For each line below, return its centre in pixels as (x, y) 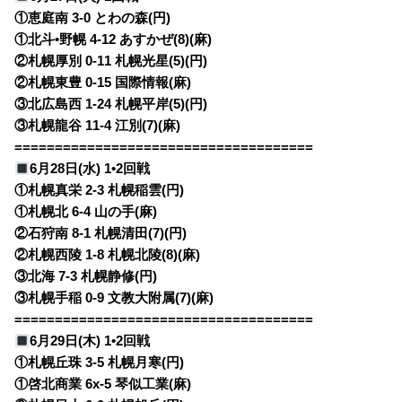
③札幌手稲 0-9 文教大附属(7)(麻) (114, 298)
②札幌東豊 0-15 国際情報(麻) (103, 83)
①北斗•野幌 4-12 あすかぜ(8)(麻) (114, 40)
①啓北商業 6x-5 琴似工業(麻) (103, 385)
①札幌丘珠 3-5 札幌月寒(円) (100, 363)
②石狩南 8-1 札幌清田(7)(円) (101, 234)
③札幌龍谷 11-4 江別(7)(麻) (98, 126)
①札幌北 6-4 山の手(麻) (86, 212)
